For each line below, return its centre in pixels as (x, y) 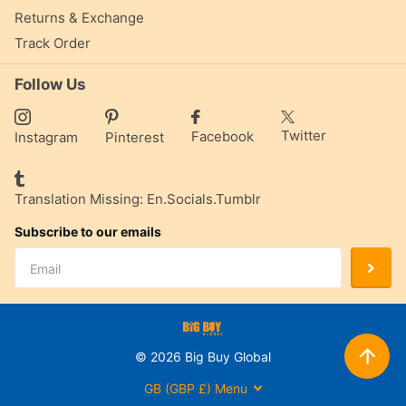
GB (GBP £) (178, 388)
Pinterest (135, 138)
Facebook (222, 137)
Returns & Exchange (79, 17)
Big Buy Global (226, 356)
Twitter (304, 136)
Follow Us (50, 85)
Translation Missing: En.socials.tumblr (138, 199)
